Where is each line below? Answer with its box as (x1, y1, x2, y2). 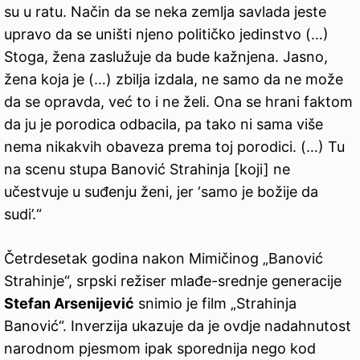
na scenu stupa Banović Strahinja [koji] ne (4, 161, 290, 178)
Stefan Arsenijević (4, 295, 134, 313)
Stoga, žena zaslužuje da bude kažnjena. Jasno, (4, 48, 328, 66)
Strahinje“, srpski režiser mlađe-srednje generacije (4, 272, 342, 290)
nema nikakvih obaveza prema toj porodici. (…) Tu (4, 138, 345, 156)
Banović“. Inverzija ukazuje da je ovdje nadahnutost (4, 317, 351, 335)
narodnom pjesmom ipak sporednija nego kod (4, 340, 316, 358)
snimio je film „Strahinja (134, 295, 297, 313)
